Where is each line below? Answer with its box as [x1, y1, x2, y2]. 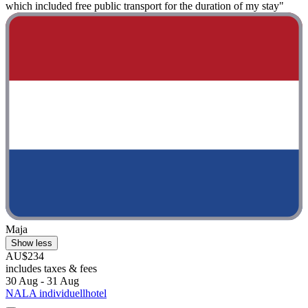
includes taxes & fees [5, 262, 97, 274]
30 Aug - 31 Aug [5, 274, 79, 287]
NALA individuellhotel [5, 287, 107, 299]
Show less [11, 237, 52, 248]
